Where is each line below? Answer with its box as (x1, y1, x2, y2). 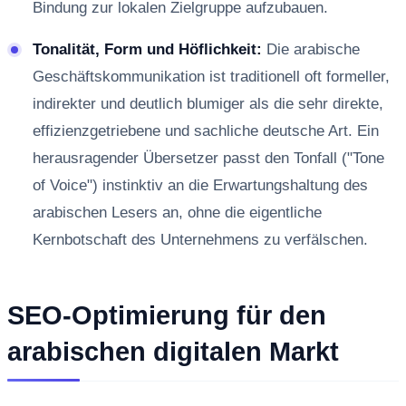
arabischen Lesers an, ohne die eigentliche (33, 204, 322, 222)
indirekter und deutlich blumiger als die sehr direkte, (33, 95, 383, 113)
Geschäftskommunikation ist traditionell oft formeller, (33, 68, 390, 86)
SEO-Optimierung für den (7, 301, 326, 331)
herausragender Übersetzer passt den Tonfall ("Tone (33, 150, 384, 168)
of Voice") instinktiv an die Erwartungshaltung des (33, 177, 368, 195)
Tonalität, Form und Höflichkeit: (33, 41, 262, 59)
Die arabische (262, 41, 360, 59)
